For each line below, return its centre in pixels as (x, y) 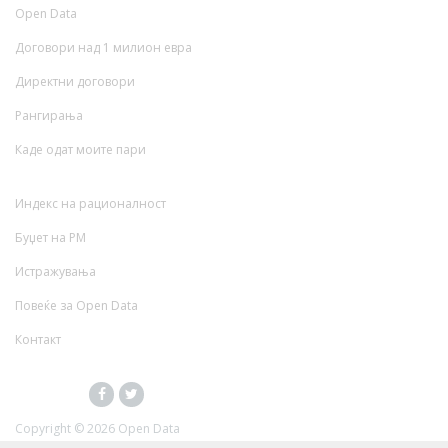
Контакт (38, 340)
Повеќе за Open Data (76, 306)
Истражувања (55, 272)
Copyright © (51, 429)
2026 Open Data (133, 429)
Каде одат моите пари (80, 150)
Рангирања (49, 116)
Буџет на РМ (50, 238)
